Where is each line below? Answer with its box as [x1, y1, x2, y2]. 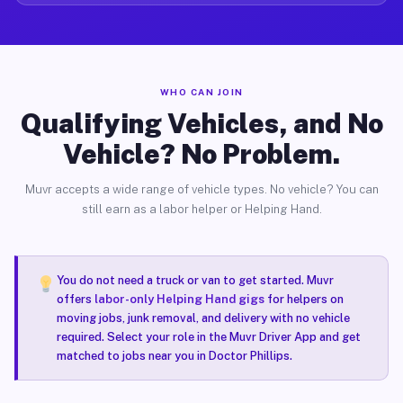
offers [56, 292, 94, 306]
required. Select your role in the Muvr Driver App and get [56, 330, 361, 344]
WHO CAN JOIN [159, 86, 244, 97]
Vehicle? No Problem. [63, 138, 340, 170]
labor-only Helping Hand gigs [94, 292, 264, 306]
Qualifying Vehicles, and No [20, 107, 383, 139]
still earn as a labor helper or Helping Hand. [81, 202, 322, 216]
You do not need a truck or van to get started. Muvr [56, 273, 334, 287]
